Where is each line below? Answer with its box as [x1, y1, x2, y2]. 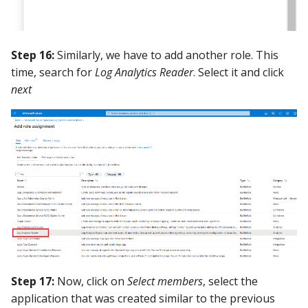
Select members [127, 273, 203, 289]
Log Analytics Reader [95, 64, 193, 80]
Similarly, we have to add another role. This [54, 47, 278, 63]
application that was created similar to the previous [11, 290, 275, 306]
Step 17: [11, 273, 54, 289]
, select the [203, 273, 258, 289]
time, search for [11, 64, 95, 80]
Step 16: [11, 47, 54, 63]
